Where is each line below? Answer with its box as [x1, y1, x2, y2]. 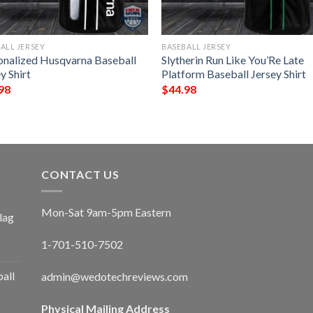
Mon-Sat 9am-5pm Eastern [41, 205, 171, 219]
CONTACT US [41, 167, 119, 181]
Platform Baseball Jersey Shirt [161, 67, 307, 81]
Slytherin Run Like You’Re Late [161, 53, 305, 67]
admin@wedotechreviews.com [41, 269, 188, 283]
